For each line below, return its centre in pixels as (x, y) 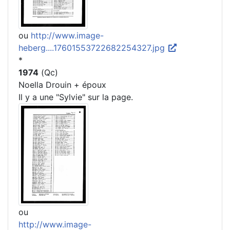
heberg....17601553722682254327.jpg (93, 47)
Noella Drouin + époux (62, 84)
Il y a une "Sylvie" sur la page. (76, 97)
